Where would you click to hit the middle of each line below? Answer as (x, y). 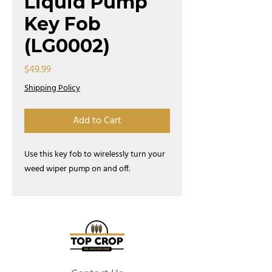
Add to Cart (97, 121)
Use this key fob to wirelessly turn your (95, 155)
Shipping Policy (52, 88)
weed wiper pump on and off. (78, 169)
